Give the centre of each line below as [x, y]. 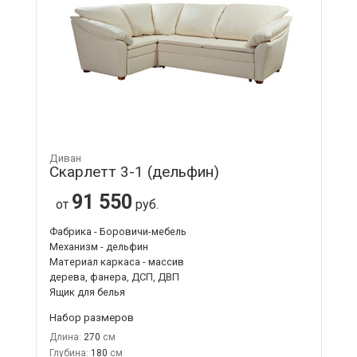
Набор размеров [91, 317]
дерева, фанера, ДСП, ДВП [114, 277]
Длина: [65, 337]
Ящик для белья [87, 292]
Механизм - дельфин [98, 246]
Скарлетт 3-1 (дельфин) [134, 171]
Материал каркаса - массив [116, 261]
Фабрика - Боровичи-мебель [118, 231]
